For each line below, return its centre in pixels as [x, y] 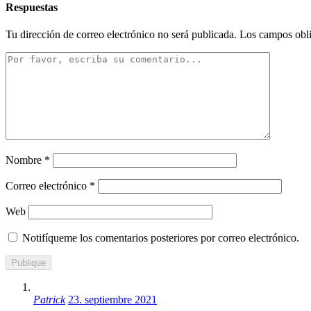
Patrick [49, 299]
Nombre [25, 160]
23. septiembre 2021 [112, 299]
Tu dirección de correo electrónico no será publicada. [121, 34]
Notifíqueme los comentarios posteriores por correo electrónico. [161, 237]
